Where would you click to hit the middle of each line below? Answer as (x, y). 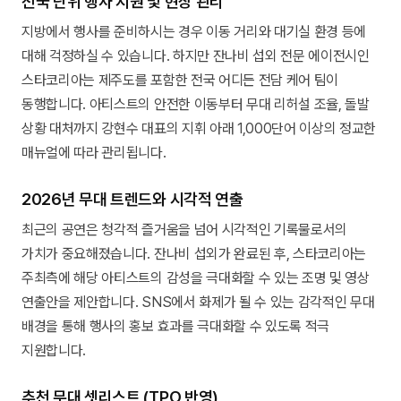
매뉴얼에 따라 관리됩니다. (94, 152)
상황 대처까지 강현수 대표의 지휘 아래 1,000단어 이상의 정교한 (199, 128)
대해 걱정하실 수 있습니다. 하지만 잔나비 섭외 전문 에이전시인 (196, 55)
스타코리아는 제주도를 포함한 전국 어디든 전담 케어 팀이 (180, 80)
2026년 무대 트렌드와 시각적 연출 (132, 199)
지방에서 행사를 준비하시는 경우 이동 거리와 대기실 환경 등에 (194, 31)
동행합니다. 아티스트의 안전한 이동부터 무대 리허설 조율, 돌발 (196, 104)
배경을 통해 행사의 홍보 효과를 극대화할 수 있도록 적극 (176, 326)
